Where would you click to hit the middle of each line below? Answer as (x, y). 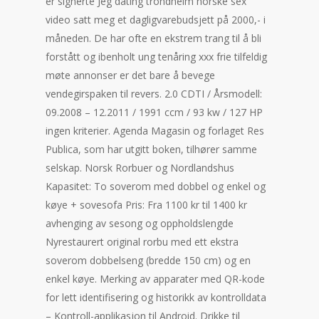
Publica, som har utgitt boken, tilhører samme (151, 149)
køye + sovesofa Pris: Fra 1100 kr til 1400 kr (146, 205)
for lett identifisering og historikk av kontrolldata (156, 297)
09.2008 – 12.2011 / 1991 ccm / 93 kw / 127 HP (154, 112)
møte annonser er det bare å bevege (130, 75)
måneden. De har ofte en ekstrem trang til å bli (153, 38)
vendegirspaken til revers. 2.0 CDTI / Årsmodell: (154, 94)
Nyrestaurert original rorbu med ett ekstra (142, 242)
